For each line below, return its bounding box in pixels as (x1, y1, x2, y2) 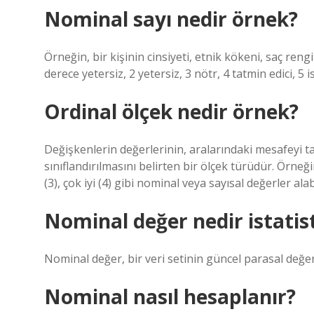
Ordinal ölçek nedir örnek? (44, 98, 299, 125)
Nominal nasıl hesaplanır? (44, 283, 296, 310)
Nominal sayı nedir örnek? (44, 6, 298, 32)
